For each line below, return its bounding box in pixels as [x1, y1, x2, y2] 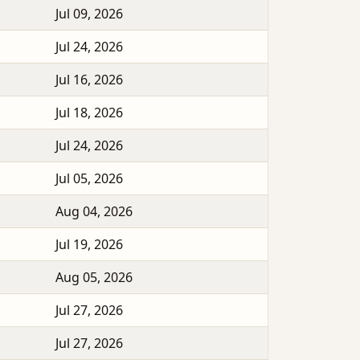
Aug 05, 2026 [55, 268, 133, 287]
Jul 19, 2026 [55, 235, 123, 254]
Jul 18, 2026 [55, 104, 123, 122]
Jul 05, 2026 [55, 170, 123, 188]
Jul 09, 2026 [55, 5, 123, 23]
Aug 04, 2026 [55, 202, 133, 221]
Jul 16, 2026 [55, 71, 123, 89]
